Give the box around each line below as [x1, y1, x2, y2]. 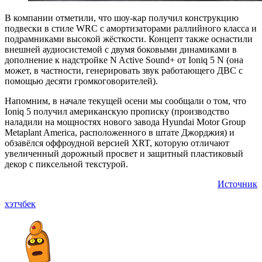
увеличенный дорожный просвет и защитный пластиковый [5, 148, 243, 158]
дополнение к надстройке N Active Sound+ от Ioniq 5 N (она [5, 54, 243, 65]
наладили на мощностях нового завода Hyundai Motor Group [5, 116, 246, 127]
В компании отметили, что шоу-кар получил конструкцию [5, 12, 239, 23]
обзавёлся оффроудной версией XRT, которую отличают [5, 137, 229, 148]
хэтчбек [5, 198, 36, 209]
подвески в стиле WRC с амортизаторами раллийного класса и [5, 23, 257, 33]
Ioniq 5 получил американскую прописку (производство [5, 106, 229, 116]
